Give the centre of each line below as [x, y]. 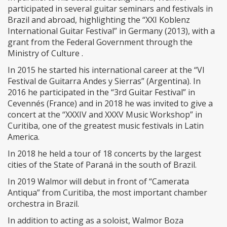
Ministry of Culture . [45, 53]
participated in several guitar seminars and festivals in [110, 9]
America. [24, 137]
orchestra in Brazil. [43, 204]
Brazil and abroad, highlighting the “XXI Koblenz [99, 20]
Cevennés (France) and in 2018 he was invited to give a [110, 104]
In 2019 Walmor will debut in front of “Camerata [98, 182]
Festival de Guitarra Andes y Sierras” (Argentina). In [104, 81]
